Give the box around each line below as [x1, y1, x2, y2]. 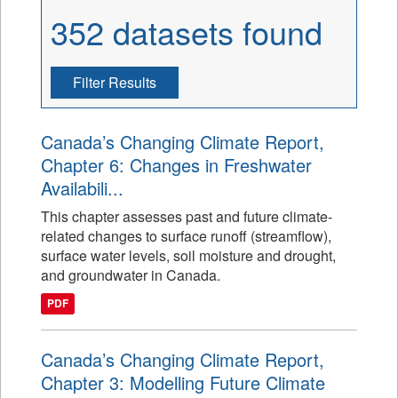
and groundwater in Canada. [41, 265, 220, 285]
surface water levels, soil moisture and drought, [41, 245, 336, 266]
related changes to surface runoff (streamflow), [41, 226, 331, 246]
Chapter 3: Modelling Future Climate [41, 370, 325, 395]
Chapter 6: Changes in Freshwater [41, 152, 312, 178]
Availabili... [41, 175, 123, 201]
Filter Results [73, 72, 156, 92]
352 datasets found [51, 9, 322, 54]
